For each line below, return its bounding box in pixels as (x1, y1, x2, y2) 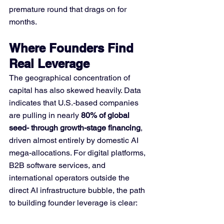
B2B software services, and (9, 160, 107, 170)
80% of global (81, 110, 131, 120)
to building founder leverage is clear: (9, 198, 137, 207)
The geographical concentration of (9, 73, 132, 82)
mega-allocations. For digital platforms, (9, 148, 147, 157)
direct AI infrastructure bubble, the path (9, 185, 147, 195)
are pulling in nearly (9, 110, 81, 120)
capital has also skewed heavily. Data (9, 85, 143, 95)
